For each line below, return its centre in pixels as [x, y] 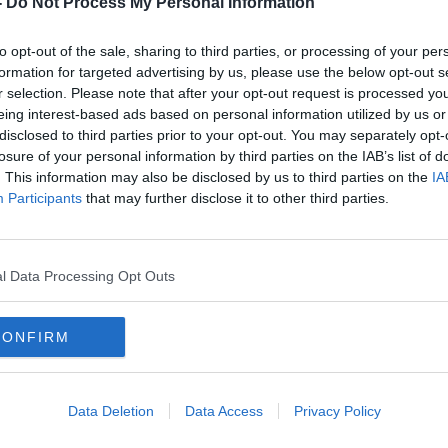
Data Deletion [110, 411]
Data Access [223, 411]
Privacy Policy [337, 411]
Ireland [102, 246]
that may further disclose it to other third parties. [235, 198]
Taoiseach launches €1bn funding [219, 206]
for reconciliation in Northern [202, 226]
